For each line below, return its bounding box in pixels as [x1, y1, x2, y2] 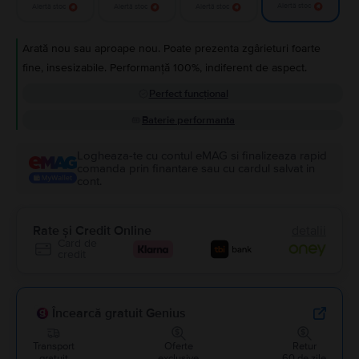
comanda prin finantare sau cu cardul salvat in [77, 161, 315, 175]
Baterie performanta [142, 114, 235, 127]
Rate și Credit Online [33, 223, 151, 239]
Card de [58, 236, 97, 250]
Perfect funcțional [148, 87, 228, 100]
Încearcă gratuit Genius [52, 305, 186, 321]
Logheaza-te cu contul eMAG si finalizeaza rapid [77, 148, 327, 163]
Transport [33, 340, 75, 353]
